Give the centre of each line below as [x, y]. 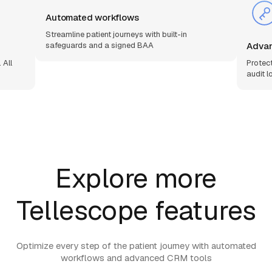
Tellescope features [136, 210]
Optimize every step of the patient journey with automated [136, 246]
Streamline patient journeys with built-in [117, 35]
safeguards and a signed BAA [100, 46]
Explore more [136, 178]
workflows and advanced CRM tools [136, 258]
